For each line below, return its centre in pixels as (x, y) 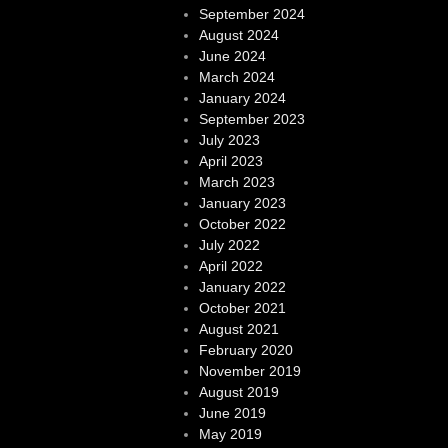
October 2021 (242, 308)
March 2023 (236, 182)
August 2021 (238, 329)
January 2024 (242, 98)
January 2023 (242, 203)
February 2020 (245, 350)
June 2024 (232, 56)
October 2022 (242, 224)
